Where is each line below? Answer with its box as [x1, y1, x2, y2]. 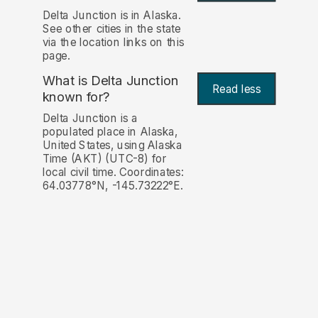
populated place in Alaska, [42, 125, 178, 139]
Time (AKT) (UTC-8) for [42, 152, 168, 166]
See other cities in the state [42, 21, 181, 35]
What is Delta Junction [42, 72, 179, 89]
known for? [42, 89, 110, 105]
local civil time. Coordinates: [42, 165, 184, 180]
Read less [212, 82, 261, 96]
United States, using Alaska [42, 138, 182, 153]
